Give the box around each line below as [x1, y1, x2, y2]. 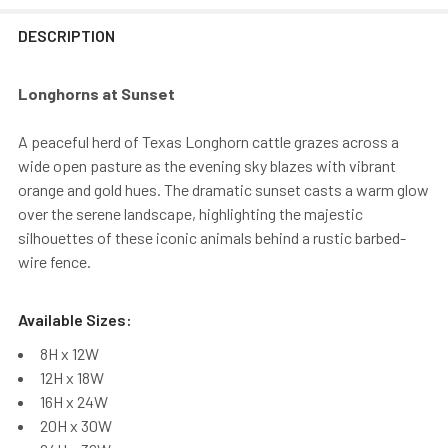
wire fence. [18, 251, 91, 271]
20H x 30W [40, 415, 112, 435]
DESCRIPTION [18, 25, 115, 45]
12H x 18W [40, 367, 104, 387]
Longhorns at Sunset [18, 83, 175, 103]
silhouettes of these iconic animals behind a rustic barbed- [18, 227, 406, 247]
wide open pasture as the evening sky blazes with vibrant [18, 155, 396, 175]
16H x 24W [40, 391, 108, 411]
